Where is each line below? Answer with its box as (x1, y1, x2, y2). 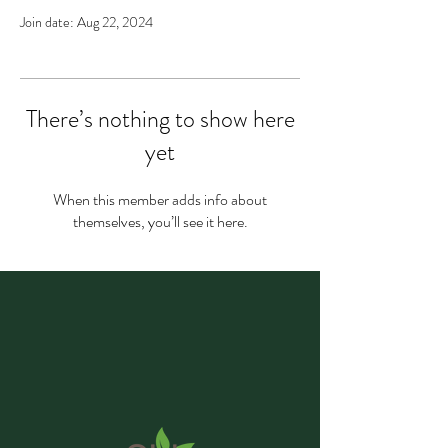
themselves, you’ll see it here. (72, 210, 248, 233)
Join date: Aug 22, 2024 (20, 12, 153, 32)
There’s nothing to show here (25, 102, 295, 136)
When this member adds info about (53, 188, 267, 211)
